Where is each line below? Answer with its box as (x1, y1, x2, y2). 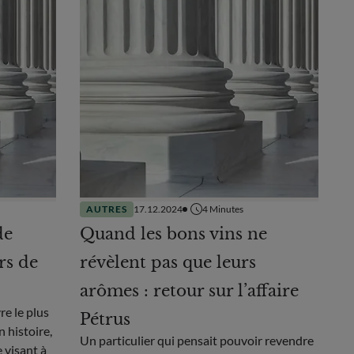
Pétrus (79, 309, 130, 329)
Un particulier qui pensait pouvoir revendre (79, 332, 314, 348)
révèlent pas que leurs (79, 252, 256, 272)
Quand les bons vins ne (79, 224, 267, 243)
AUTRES (85, 202, 127, 215)
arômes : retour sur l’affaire (79, 281, 299, 300)
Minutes (209, 202, 243, 215)
